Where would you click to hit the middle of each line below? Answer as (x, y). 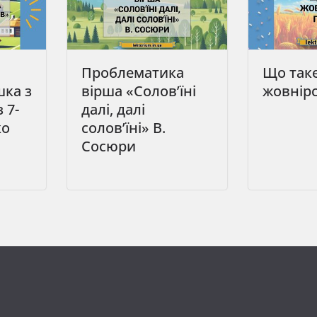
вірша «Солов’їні (139, 91)
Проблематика (133, 72)
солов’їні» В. (124, 127)
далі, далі (114, 109)
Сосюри (109, 146)
